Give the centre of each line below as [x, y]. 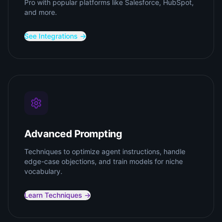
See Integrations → [55, 36]
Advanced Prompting [73, 134]
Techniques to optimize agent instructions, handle [105, 151]
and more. [41, 12]
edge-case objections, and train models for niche [104, 161]
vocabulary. [43, 171]
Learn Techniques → [57, 195]
